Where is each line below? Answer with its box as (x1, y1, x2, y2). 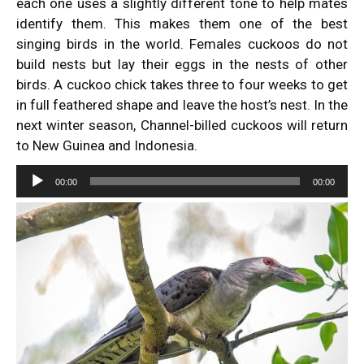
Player (15, 187, 52, 203)
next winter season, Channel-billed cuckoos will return (16, 116, 348, 133)
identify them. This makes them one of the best (16, 15, 348, 32)
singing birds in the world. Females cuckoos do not (16, 35, 348, 52)
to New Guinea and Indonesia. (16, 136, 197, 154)
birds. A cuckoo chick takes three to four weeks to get (16, 76, 348, 93)
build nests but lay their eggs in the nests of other (16, 55, 348, 72)
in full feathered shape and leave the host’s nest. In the (16, 96, 348, 113)
